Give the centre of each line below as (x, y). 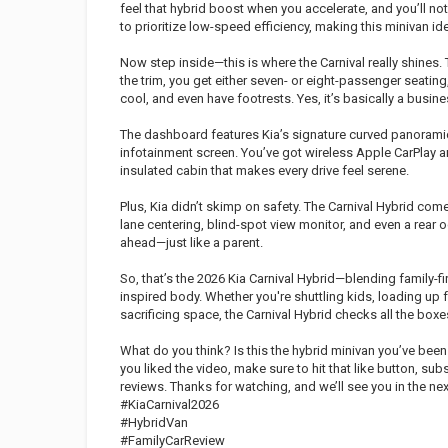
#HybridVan (154, 422)
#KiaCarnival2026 (169, 404)
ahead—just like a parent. (191, 242)
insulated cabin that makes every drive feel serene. (264, 170)
